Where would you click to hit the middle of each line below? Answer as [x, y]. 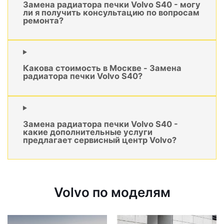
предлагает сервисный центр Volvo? [100, 140]
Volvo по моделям [112, 192]
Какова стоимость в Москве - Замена [102, 68]
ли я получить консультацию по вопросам [111, 12]
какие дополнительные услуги [88, 132]
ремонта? [43, 20]
